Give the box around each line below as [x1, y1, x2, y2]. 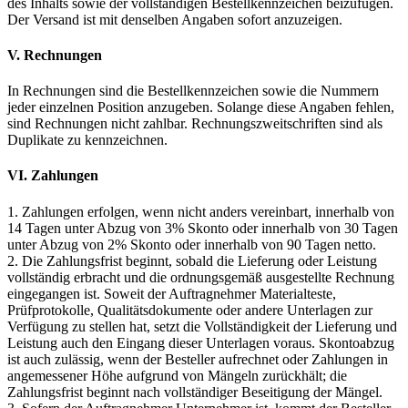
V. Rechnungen [7, 46, 102, 63]
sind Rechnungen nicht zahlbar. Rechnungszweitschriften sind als [7, 116, 382, 132]
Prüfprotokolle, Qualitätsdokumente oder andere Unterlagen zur [7, 301, 372, 318]
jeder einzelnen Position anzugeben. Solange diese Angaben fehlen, [7, 99, 394, 116]
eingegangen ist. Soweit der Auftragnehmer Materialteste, [7, 285, 336, 301]
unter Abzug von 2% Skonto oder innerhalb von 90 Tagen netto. [7, 236, 376, 252]
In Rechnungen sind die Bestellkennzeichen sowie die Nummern [7, 83, 379, 99]
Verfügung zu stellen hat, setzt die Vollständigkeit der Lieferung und [7, 318, 397, 334]
